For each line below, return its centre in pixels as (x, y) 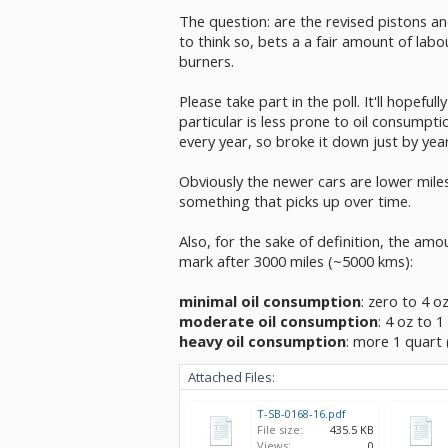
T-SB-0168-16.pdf (301, 413)
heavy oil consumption (262, 341)
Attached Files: (231, 377)
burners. (206, 61)
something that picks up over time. (295, 201)
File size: (280, 429)
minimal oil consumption (270, 301)
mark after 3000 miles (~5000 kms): (296, 261)
